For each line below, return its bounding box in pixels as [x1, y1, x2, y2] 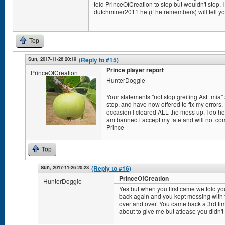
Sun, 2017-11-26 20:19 [28, 55, 76, 62]
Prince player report [106, 65, 164, 74]
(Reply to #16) [91, 164, 131, 173]
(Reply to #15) [79, 55, 119, 64]
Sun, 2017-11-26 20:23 [41, 164, 89, 171]
